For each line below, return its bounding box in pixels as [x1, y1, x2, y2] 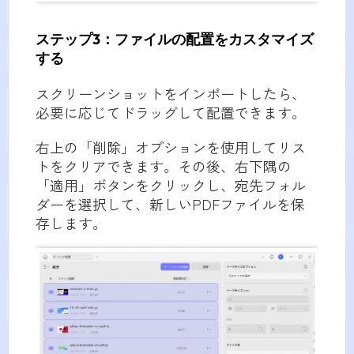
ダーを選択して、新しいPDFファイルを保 [35, 193, 305, 214]
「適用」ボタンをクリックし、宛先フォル [35, 174, 306, 195]
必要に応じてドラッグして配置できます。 [35, 101, 306, 122]
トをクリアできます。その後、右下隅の [35, 155, 292, 176]
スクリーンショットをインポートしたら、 [35, 82, 306, 104]
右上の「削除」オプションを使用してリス [35, 136, 306, 157]
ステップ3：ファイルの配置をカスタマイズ [35, 29, 314, 48]
